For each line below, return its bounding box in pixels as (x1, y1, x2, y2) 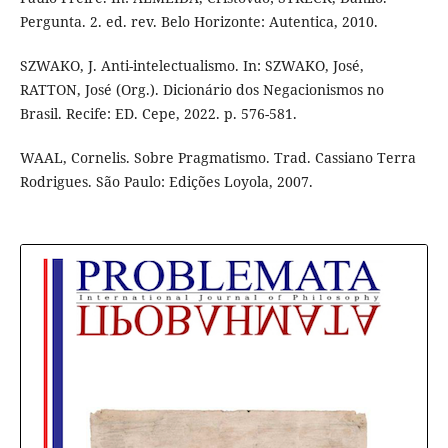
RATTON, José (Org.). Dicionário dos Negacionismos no (19, 80, 384, 100)
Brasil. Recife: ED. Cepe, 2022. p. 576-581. (19, 104, 297, 124)
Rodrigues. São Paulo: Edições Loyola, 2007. (19, 172, 313, 192)
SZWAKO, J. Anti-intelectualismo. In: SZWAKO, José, (19, 56, 364, 76)
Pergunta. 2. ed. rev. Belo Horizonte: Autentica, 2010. (19, 12, 378, 32)
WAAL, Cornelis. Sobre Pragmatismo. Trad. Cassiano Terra (19, 148, 416, 168)
